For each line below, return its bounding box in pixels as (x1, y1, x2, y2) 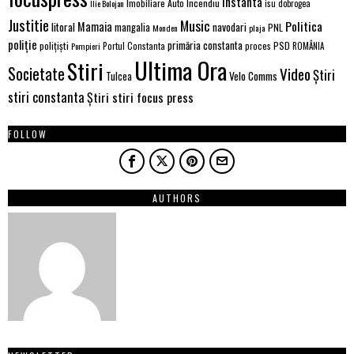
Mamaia (77, 17, 112, 35)
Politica (285, 16, 322, 36)
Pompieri (71, 39, 100, 52)
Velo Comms (229, 67, 277, 84)
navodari (213, 18, 247, 35)
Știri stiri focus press (87, 87, 194, 107)
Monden (153, 21, 178, 34)
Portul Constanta (103, 39, 165, 52)
